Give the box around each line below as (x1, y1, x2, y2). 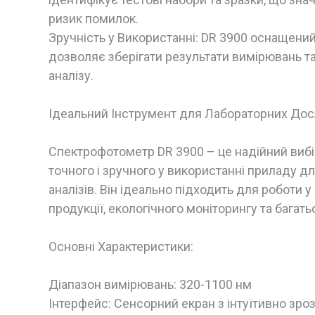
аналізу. (49, 68, 94, 84)
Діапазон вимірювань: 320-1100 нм (49, 277, 252, 292)
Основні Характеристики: (49, 239, 193, 255)
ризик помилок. (49, 11, 139, 27)
